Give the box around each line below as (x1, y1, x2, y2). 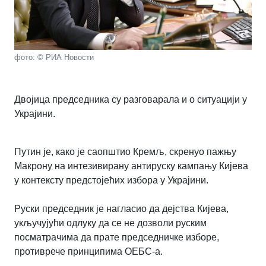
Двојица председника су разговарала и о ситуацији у (14, 94, 247, 105)
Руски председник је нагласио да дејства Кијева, (14, 204, 229, 214)
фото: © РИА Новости (14, 53, 94, 62)
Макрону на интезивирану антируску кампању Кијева (14, 161, 248, 172)
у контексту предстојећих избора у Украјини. (14, 175, 208, 186)
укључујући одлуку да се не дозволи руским (14, 218, 207, 229)
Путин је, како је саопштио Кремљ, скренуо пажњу (14, 147, 236, 157)
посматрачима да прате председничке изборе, (14, 232, 219, 243)
